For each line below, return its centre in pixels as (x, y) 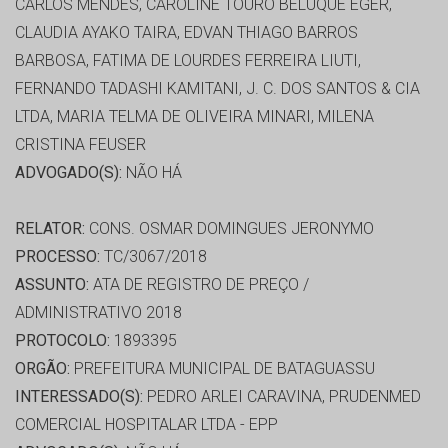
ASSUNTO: (52, 285)
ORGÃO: (42, 369)
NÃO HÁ (152, 173)
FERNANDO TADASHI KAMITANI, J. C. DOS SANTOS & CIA (217, 89)
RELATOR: (50, 229)
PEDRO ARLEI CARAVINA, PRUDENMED (282, 397)
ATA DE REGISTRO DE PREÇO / (199, 285)
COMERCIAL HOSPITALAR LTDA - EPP (146, 425)
